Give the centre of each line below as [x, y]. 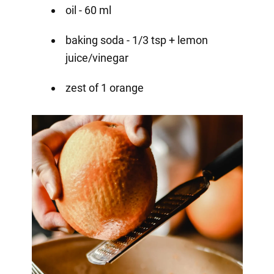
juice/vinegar [97, 57]
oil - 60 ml [88, 10]
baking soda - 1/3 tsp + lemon [136, 40]
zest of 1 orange [104, 87]
